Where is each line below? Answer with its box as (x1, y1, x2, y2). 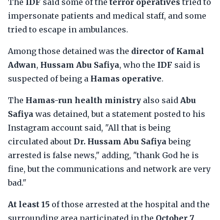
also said (141, 95, 180, 105)
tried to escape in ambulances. (8, 25, 128, 34)
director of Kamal (131, 46, 204, 56)
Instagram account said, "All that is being (8, 123, 170, 133)
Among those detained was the (8, 46, 131, 56)
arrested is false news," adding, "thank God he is (8, 150, 199, 160)
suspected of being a (8, 74, 90, 83)
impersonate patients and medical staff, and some (8, 11, 206, 21)
